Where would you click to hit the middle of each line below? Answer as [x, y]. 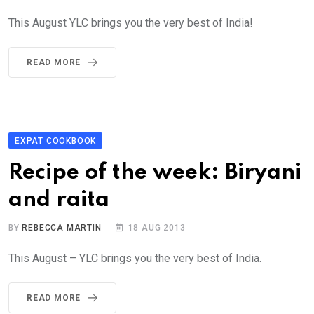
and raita [59, 200]
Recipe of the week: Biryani [155, 173]
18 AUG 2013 [157, 228]
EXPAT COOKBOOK [56, 141]
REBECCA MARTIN [62, 228]
